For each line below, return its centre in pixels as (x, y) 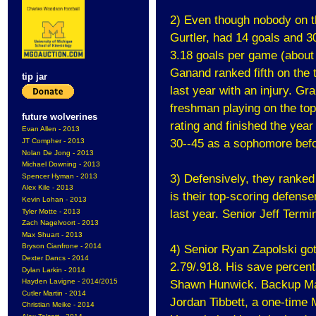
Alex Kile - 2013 (48, 188)
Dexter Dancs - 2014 (55, 258)
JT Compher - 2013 (53, 140)
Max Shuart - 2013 (52, 234)
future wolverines (60, 117)
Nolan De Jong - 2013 (58, 152)
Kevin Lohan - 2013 (54, 199)
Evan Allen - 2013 (51, 129)
